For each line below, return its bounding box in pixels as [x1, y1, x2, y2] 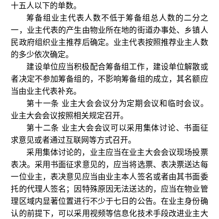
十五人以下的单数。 [11, 1, 82, 10]
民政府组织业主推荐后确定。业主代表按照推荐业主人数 [11, 38, 208, 46]
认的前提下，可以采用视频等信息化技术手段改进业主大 [11, 209, 208, 218]
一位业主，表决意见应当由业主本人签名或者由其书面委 [11, 173, 208, 181]
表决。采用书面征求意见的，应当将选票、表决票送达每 [11, 160, 208, 169]
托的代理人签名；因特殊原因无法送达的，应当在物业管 [11, 185, 208, 193]
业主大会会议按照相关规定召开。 [11, 111, 129, 120]
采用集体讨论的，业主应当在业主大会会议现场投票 [26, 148, 208, 156]
